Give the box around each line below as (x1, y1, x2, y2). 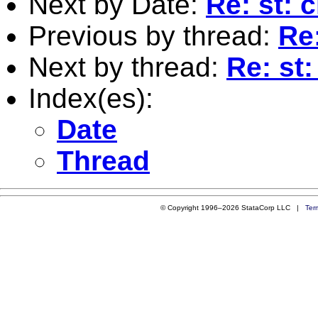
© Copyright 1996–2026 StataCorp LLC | (160, 203, 305, 212)
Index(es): (28, 82, 153, 114)
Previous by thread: (28, 20, 278, 51)
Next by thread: (28, 51, 226, 82)
